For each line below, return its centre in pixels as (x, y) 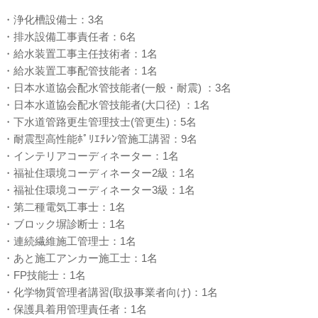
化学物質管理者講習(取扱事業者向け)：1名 (116, 292)
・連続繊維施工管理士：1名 (70, 241)
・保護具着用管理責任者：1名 (75, 309)
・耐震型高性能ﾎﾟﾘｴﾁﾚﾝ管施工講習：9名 (100, 139)
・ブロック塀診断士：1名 (65, 224)
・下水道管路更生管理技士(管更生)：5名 (100, 122)
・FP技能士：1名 (45, 275)
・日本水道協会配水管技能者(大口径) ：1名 (107, 105)
